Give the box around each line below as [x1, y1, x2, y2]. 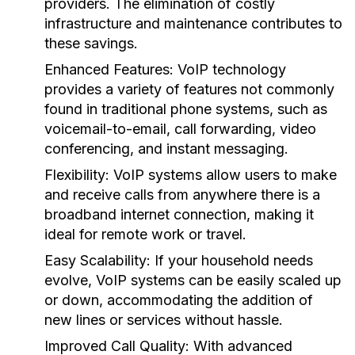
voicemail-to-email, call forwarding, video [44, 120, 316, 137]
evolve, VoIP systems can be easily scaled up [44, 272, 342, 288]
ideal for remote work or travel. [44, 226, 246, 242]
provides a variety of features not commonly [44, 81, 334, 97]
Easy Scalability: [44, 252, 151, 269]
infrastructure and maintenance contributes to [44, 15, 342, 32]
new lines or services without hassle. [44, 311, 283, 328]
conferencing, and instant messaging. [44, 140, 288, 157]
